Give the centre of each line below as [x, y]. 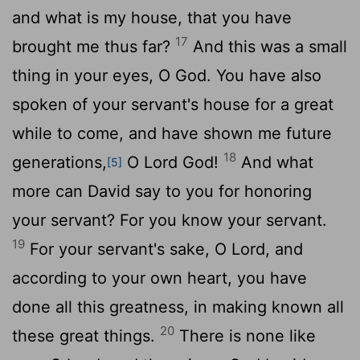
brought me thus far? [94, 46]
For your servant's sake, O [128, 249]
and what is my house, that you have [152, 17]
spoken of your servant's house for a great [173, 104]
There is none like [245, 335]
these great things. [86, 335]
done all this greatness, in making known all [178, 307]
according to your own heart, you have [160, 278]
